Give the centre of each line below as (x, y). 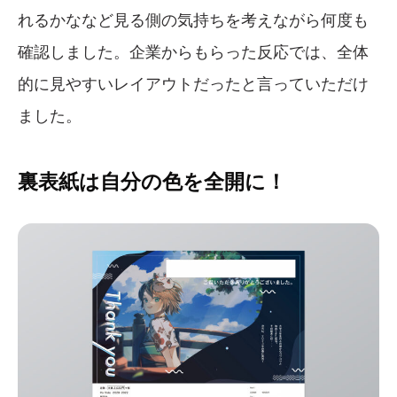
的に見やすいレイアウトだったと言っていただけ (193, 84)
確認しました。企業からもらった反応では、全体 (193, 52)
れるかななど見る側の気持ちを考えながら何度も (193, 20)
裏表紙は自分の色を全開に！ (152, 181)
